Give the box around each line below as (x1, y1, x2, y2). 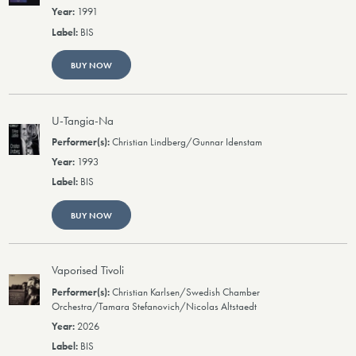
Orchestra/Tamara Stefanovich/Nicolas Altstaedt (52, 300, 257, 313)
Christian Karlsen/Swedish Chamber (112, 285, 261, 299)
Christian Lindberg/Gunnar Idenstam (112, 135, 263, 149)
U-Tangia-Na (52, 112, 114, 129)
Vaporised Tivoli (52, 262, 125, 279)
